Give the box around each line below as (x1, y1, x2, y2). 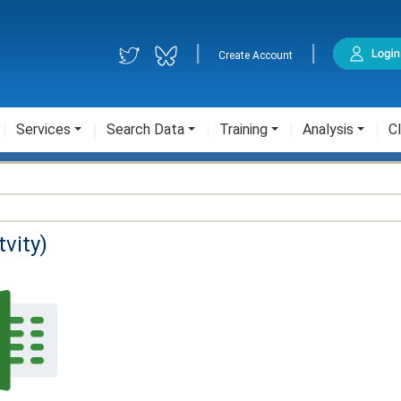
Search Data (107, 121, 184, 138)
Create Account (218, 49, 294, 62)
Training (219, 121, 268, 138)
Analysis (303, 121, 354, 138)
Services (16, 121, 71, 138)
